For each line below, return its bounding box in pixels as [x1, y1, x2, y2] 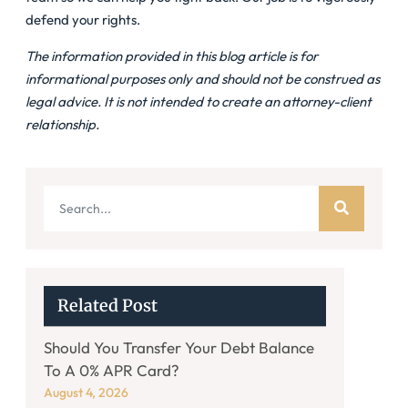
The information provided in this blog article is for [25, 46, 318, 65]
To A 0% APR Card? [44, 360, 179, 380]
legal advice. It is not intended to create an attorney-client [25, 92, 372, 110]
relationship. [25, 115, 99, 133]
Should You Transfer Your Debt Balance [44, 337, 314, 357]
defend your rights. [25, 10, 140, 28]
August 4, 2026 [44, 383, 128, 401]
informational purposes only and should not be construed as [25, 69, 380, 87]
